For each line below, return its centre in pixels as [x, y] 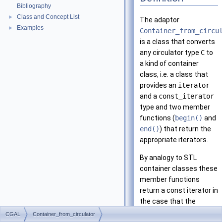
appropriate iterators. [174, 140]
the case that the [168, 201]
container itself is [168, 212]
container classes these [179, 169]
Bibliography [34, 6]
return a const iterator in [179, 191]
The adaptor [160, 20]
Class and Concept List [48, 17]
